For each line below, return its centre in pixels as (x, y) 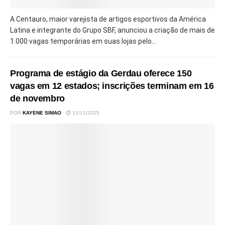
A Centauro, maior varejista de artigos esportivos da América (108, 19)
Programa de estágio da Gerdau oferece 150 (101, 74)
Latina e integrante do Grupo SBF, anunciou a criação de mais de (113, 30)
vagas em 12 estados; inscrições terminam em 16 (112, 86)
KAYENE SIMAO (42, 113)
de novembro (38, 99)
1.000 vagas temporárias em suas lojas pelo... (83, 41)
